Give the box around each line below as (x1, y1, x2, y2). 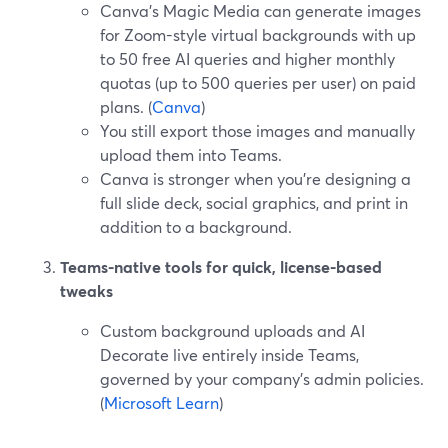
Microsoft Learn (104, 392, 219, 413)
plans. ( (100, 96, 152, 117)
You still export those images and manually (100, 120, 415, 141)
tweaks (60, 280, 113, 301)
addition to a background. (100, 216, 292, 237)
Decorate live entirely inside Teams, (100, 344, 359, 365)
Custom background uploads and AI (100, 320, 365, 341)
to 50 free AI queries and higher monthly (100, 48, 395, 69)
